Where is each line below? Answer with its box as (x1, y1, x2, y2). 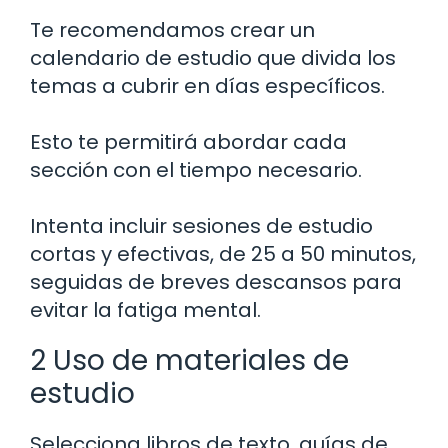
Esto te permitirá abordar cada (30, 127, 347, 156)
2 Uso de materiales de (30, 340, 349, 380)
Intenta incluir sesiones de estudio (30, 211, 373, 240)
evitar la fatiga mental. (30, 295, 261, 324)
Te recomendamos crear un (30, 15, 315, 44)
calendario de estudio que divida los (30, 43, 396, 72)
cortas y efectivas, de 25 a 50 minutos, (30, 239, 416, 268)
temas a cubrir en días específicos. (30, 71, 385, 100)
